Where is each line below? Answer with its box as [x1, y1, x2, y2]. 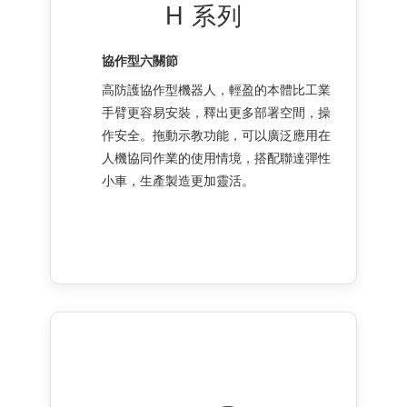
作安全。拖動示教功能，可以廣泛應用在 [102, 124, 331, 144]
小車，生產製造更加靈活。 [102, 170, 254, 189]
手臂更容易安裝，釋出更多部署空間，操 [102, 102, 331, 121]
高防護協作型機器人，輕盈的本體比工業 [102, 79, 331, 98]
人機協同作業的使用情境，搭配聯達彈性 [102, 147, 331, 166]
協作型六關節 [102, 50, 178, 69]
